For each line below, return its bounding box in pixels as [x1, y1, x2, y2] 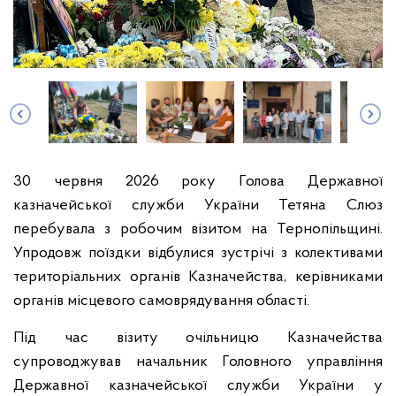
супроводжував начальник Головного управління [13, 354, 383, 370]
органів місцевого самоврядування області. [13, 293, 309, 309]
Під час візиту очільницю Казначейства [13, 330, 383, 346]
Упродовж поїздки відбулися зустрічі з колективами [13, 245, 383, 262]
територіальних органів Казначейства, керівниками [13, 269, 383, 286]
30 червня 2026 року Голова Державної [13, 173, 383, 190]
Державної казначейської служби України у [13, 377, 383, 394]
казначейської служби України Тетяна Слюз [13, 197, 383, 214]
